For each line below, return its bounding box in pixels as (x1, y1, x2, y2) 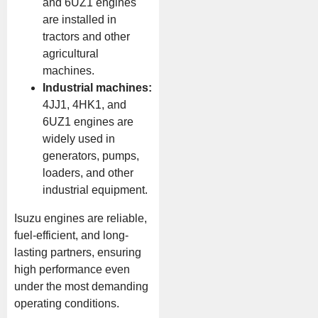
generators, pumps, (43, 149, 139, 162)
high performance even (14, 263, 130, 275)
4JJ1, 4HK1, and (43, 98, 126, 111)
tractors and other (43, 30, 130, 43)
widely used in (43, 132, 115, 145)
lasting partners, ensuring (14, 246, 141, 258)
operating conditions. (14, 297, 119, 309)
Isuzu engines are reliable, (14, 212, 147, 224)
